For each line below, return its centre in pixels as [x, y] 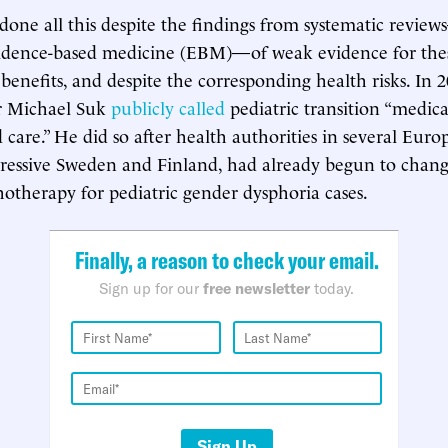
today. [332, 288]
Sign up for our [151, 288]
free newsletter [256, 288]
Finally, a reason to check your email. [226, 260]
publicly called [168, 106]
